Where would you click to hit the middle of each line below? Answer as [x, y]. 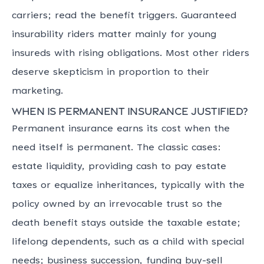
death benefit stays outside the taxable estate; [126, 224]
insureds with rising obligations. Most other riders [131, 54]
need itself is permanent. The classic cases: [116, 148]
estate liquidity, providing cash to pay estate [119, 167]
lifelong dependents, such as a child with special [128, 242]
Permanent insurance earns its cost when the [121, 129]
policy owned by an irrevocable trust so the [117, 205]
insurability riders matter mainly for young [114, 35]
